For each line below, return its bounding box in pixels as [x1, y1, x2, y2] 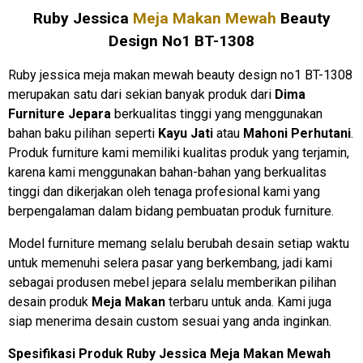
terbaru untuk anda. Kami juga [165, 293, 331, 310]
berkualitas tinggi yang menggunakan [114, 105, 322, 122]
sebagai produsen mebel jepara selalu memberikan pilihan [8, 274, 336, 290]
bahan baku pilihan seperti [8, 125, 158, 141]
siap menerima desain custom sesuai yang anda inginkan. [8, 313, 331, 329]
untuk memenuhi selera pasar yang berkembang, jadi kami [8, 254, 332, 271]
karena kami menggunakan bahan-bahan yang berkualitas [8, 164, 327, 180]
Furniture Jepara [8, 105, 114, 122]
